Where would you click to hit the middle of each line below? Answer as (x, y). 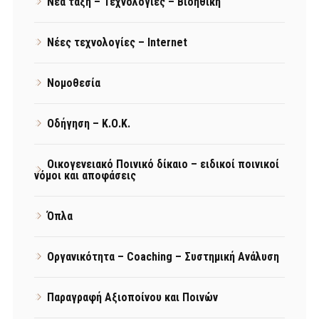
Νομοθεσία (74, 83)
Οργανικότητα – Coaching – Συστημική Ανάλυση (163, 256)
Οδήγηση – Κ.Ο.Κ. (89, 123)
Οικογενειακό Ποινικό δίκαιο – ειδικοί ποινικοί (163, 164)
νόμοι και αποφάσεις (85, 175)
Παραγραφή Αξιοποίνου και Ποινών (132, 297)
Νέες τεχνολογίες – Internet (117, 42)
